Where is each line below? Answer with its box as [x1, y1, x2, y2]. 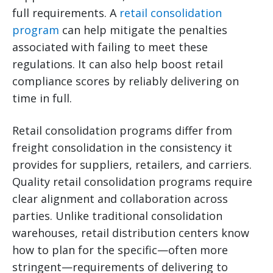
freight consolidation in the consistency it [12, 140, 232, 155]
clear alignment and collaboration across [12, 191, 228, 207]
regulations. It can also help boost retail [12, 57, 223, 72]
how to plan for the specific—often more [12, 243, 228, 258]
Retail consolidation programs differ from [12, 123, 232, 138]
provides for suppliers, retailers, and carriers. [12, 157, 252, 172]
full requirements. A [12, 5, 119, 21]
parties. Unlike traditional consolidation [12, 208, 222, 224]
